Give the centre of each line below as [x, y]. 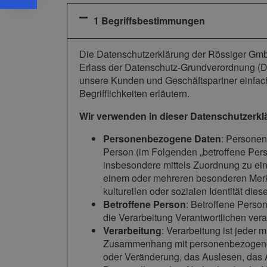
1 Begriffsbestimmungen [149, 21]
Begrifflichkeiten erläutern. [134, 94]
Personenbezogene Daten [162, 139]
